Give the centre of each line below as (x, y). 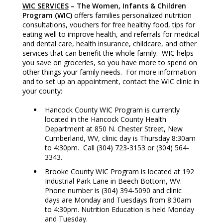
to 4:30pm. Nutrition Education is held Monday (119, 209)
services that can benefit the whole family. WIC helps (108, 53)
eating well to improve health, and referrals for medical (111, 34)
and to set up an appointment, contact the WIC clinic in (111, 81)
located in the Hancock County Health (105, 119)
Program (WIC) (47, 15)
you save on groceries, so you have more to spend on (110, 62)
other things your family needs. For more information (109, 72)
